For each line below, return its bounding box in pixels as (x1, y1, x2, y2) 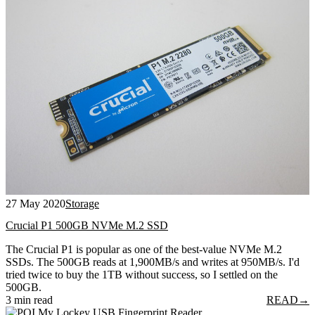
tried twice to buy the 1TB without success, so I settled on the (6, 269, 278, 281)
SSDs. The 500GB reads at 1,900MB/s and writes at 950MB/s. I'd (6, 256, 300, 269)
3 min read (6, 294, 53, 307)
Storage (65, 197, 99, 210)
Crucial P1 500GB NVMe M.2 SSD (6, 219, 168, 232)
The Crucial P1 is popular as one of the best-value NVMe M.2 (6, 243, 282, 256)
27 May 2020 (6, 197, 65, 210)
